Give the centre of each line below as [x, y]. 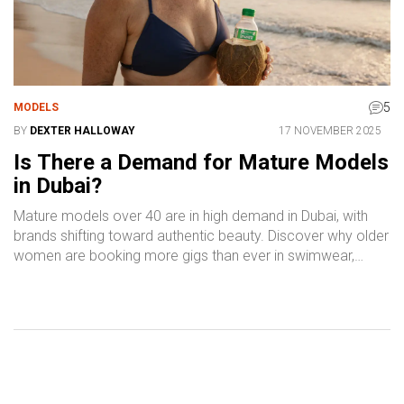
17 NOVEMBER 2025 [330, 131]
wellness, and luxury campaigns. [114, 276]
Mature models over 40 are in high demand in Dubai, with [191, 216]
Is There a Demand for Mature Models [201, 163]
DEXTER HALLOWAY [83, 131]
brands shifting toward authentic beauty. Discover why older [201, 236]
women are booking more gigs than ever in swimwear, [184, 256]
